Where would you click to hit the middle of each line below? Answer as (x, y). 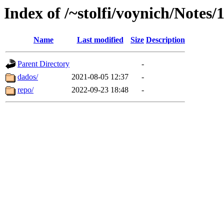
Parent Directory (43, 64)
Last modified (100, 40)
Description (165, 40)
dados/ (28, 77)
